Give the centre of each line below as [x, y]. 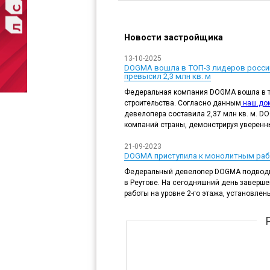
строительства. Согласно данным [183, 103]
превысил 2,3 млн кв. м [168, 76]
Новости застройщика [174, 37]
